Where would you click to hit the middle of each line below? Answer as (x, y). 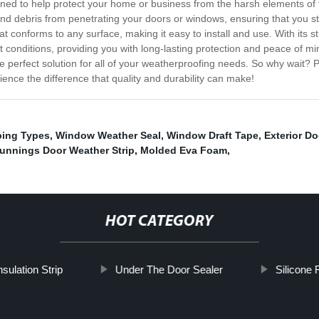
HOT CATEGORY (159, 222)
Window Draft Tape (213, 136)
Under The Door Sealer (169, 270)
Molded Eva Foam (184, 151)
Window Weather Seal (108, 136)
